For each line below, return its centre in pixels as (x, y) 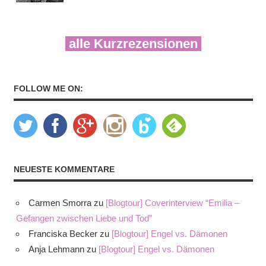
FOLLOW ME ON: (48, 88)
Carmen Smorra (60, 202)
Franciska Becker (63, 233)
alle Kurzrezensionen (133, 44)
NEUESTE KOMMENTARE (64, 170)
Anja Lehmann (56, 249)
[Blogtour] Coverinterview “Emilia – (172, 202)
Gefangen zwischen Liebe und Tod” (84, 218)
